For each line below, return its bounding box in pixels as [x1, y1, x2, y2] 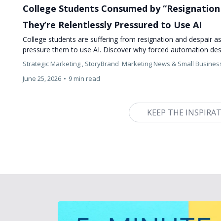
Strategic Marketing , [23, 59, 84, 68]
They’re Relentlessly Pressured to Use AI [23, 18, 202, 31]
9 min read [69, 74, 101, 83]
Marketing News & [122, 59, 177, 68]
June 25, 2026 [23, 74, 62, 83]
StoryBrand [85, 59, 121, 68]
